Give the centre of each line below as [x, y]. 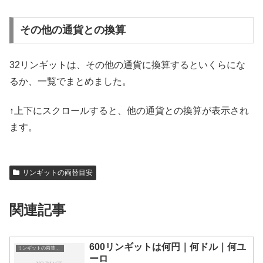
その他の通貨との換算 [73, 30]
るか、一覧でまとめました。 [70, 81]
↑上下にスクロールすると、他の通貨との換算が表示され [129, 111]
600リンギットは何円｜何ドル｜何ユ [168, 247]
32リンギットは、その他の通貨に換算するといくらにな [127, 65]
